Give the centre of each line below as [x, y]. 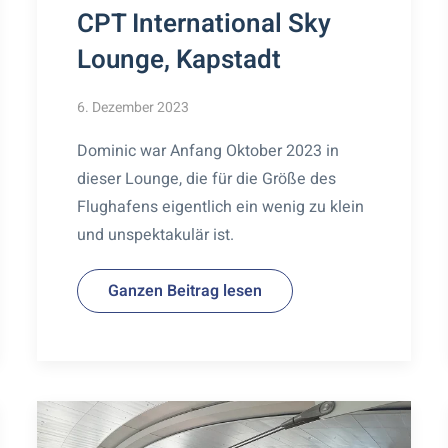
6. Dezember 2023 [133, 107]
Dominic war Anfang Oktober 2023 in [208, 150]
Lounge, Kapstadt [179, 59]
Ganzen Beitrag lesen [185, 290]
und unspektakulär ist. [156, 234]
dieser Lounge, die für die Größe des [207, 178]
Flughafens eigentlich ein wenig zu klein [221, 206]
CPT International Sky [204, 23]
